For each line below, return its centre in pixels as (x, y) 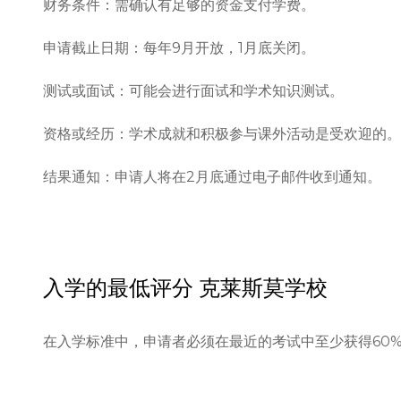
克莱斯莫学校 (263, 288)
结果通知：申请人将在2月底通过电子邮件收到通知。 (212, 177)
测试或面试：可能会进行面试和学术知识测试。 (193, 91)
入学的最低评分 (118, 288)
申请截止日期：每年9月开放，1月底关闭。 (179, 48)
